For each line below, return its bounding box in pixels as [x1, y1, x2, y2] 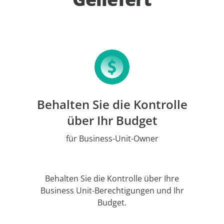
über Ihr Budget [66, 112, 157, 128]
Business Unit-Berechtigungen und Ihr [40, 185, 184, 196]
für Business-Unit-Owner [65, 133, 158, 144]
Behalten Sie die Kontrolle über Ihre [45, 173, 179, 184]
